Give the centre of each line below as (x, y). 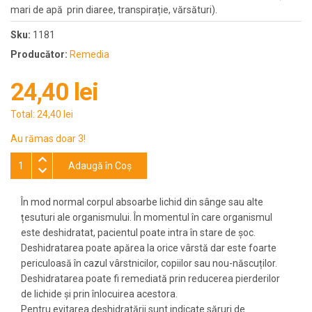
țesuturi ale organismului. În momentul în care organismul (147, 218)
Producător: (39, 55)
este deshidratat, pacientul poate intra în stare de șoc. (138, 233)
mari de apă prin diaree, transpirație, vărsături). (114, 10)
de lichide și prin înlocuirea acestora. (99, 294)
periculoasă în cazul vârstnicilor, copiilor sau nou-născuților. (149, 264)
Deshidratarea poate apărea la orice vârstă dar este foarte (149, 248)
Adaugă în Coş (100, 166)
